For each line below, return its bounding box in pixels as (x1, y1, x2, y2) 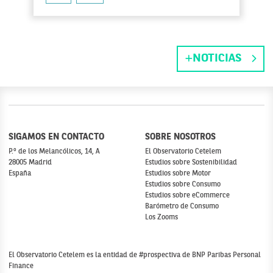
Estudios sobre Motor (145, 169, 211, 177)
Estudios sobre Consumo (145, 180, 221, 188)
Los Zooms (145, 213, 178, 221)
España (9, 169, 31, 177)
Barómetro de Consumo (145, 202, 219, 210)
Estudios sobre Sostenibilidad (145, 158, 237, 166)
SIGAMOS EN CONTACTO (9, 132, 104, 142)
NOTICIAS (193, 52, 242, 65)
